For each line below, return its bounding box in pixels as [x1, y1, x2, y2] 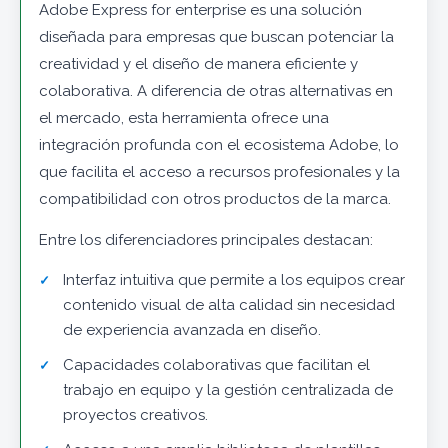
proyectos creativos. [63, 406, 208, 425]
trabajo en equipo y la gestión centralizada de [63, 381, 393, 400]
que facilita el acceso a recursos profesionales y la [39, 163, 400, 182]
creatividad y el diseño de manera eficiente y [39, 55, 358, 74]
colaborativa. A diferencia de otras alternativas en [39, 82, 393, 101]
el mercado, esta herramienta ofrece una [39, 109, 329, 128]
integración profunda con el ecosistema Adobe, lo [39, 136, 399, 155]
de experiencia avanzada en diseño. [63, 321, 321, 340]
